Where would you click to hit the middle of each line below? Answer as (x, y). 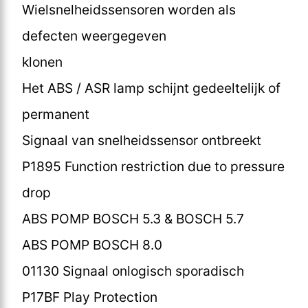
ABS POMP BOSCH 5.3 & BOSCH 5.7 (133, 218)
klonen (42, 62)
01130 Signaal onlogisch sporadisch (133, 271)
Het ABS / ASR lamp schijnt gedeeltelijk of (151, 88)
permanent (56, 114)
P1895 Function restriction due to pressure (153, 166)
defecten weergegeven (94, 35)
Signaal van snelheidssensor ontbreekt (142, 140)
